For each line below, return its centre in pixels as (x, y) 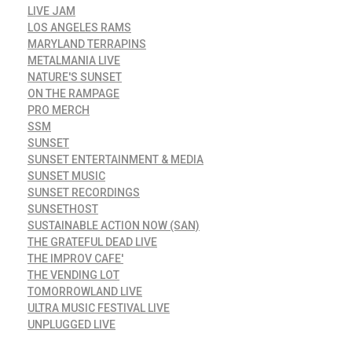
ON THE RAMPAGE (73, 93)
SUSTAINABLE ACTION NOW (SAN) (114, 225)
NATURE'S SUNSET (75, 77)
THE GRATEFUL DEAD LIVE (92, 242)
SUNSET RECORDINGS (84, 192)
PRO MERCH (59, 110)
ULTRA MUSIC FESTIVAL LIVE (99, 308)
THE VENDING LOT (73, 275)
